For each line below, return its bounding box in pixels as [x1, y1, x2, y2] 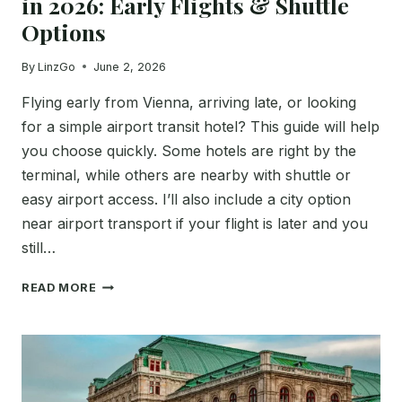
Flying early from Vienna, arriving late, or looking [22, 92, 356, 111]
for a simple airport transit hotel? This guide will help [22, 117, 380, 135]
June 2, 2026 [93, 59, 167, 74]
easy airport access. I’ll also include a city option [22, 189, 351, 208]
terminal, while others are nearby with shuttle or [22, 165, 351, 184]
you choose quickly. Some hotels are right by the [22, 141, 356, 160]
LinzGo [38, 59, 76, 74]
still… [22, 238, 56, 257]
